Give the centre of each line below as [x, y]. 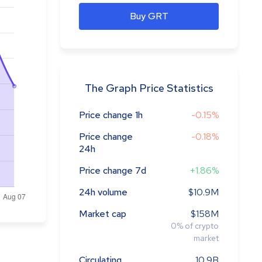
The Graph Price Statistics [149, 88]
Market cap [103, 214]
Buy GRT [149, 16]
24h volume [103, 192]
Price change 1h [111, 115]
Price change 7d [113, 170]
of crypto [202, 226]
